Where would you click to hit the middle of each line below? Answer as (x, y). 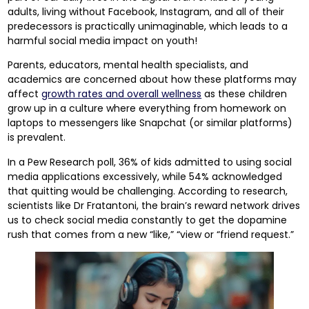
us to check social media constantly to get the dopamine (148, 220)
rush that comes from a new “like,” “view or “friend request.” (151, 234)
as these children (245, 94)
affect (25, 94)
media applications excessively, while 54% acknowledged (145, 176)
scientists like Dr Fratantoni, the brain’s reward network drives (154, 205)
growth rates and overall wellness (122, 94)
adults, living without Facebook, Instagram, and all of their (146, 12)
